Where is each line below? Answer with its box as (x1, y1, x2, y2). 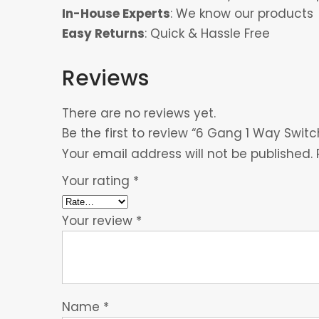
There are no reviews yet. (62, 104, 216, 122)
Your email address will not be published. (62, 145, 313, 162)
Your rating (62, 172, 133, 189)
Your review (62, 211, 136, 229)
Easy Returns (62, 24, 145, 42)
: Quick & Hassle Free (145, 24, 270, 42)
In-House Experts (62, 4, 170, 22)
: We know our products (170, 4, 313, 22)
